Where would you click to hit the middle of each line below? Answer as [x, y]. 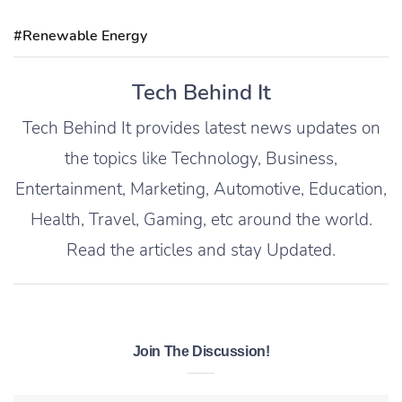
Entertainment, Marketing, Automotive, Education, [201, 190]
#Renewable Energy [80, 36]
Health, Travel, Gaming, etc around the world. [201, 220]
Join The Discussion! [201, 352]
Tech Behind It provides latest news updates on [201, 129]
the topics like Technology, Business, [201, 159]
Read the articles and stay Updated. [201, 251]
